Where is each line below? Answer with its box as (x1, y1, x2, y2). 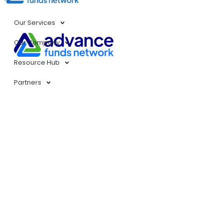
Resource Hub (14, 58, 60, 67)
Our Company (14, 38, 60, 47)
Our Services (14, 18, 55, 27)
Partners (14, 78, 41, 87)
